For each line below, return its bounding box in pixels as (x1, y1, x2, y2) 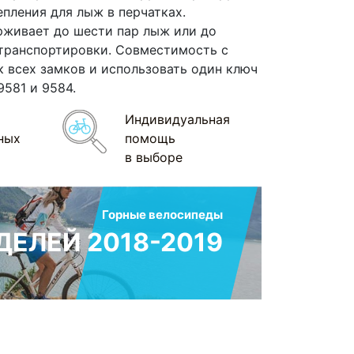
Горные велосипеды (102, 207, 223, 223)
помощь (124, 130, 175, 147)
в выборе (124, 149, 183, 166)
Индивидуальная (124, 111, 230, 128)
